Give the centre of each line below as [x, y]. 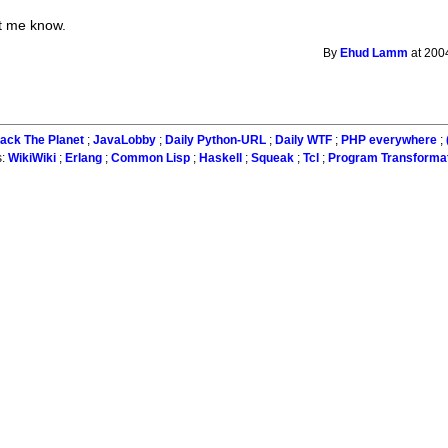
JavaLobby [124, 140]
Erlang [84, 158]
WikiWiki [32, 158]
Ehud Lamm [374, 52]
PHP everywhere [388, 140]
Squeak [273, 158]
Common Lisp [151, 158]
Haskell [221, 158]
